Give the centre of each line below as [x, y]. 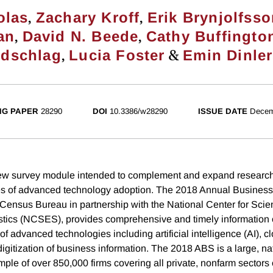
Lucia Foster [117, 55]
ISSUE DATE [222, 112]
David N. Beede [80, 37]
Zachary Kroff [88, 18]
